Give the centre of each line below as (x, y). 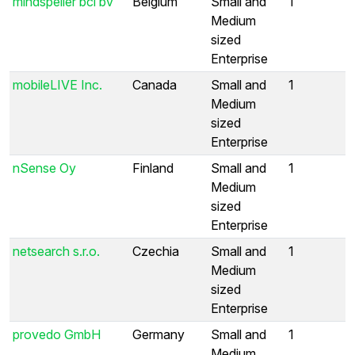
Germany (158, 334)
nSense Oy (44, 168)
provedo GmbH (57, 334)
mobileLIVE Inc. (57, 84)
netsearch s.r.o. (56, 251)
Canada (155, 84)
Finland (153, 168)
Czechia (156, 251)
